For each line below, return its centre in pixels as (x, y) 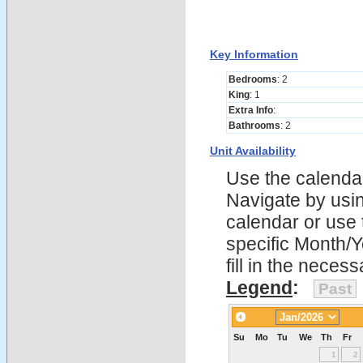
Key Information (254, 54)
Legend (259, 288)
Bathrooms (254, 126)
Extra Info (251, 110)
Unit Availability (253, 151)
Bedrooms (253, 79)
